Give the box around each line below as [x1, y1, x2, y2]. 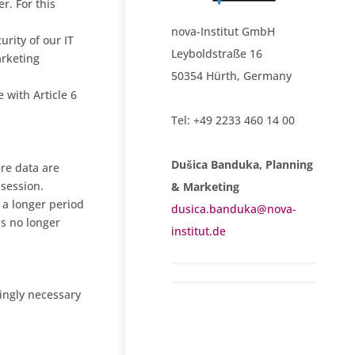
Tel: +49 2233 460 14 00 [171, 113, 296, 128]
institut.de [171, 223, 227, 239]
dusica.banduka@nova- [171, 201, 297, 217]
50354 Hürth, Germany [171, 68, 292, 84]
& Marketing [171, 179, 240, 195]
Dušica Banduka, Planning [171, 157, 314, 173]
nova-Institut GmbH [171, 24, 276, 40]
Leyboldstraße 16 [171, 46, 263, 62]
